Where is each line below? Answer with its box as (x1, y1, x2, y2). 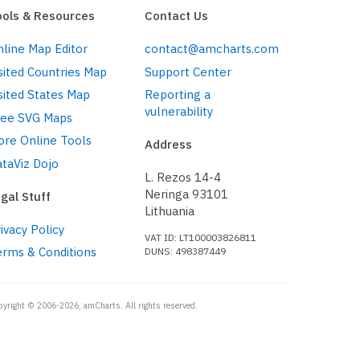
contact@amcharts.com (144, 41, 279, 57)
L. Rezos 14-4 (144, 170, 221, 186)
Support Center (144, 63, 231, 80)
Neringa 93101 (144, 186, 228, 202)
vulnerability (144, 104, 213, 120)
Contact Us (144, 8, 208, 24)
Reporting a (144, 87, 211, 103)
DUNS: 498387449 (144, 244, 226, 257)
